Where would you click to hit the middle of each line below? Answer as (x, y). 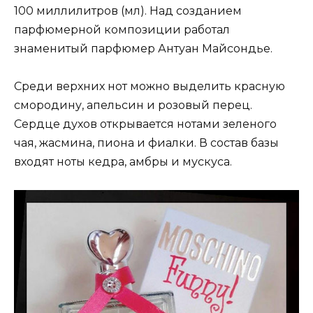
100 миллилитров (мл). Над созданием (128, 10)
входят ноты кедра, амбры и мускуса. (123, 162)
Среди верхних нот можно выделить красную (150, 87)
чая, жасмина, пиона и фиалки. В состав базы (146, 143)
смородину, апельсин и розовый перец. (133, 105)
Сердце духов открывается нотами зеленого (145, 124)
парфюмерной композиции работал (122, 29)
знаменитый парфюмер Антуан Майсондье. (143, 48)
